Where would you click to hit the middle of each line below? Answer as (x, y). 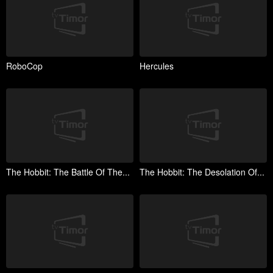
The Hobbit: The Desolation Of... (202, 172)
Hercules (157, 66)
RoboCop (24, 66)
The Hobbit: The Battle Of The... (68, 172)
